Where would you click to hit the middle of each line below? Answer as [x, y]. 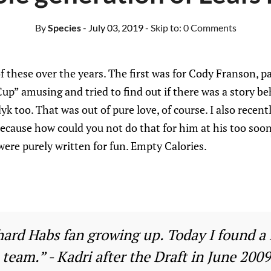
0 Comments [210, 28]
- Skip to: [164, 28]
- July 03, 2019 [113, 28]
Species [63, 28]
